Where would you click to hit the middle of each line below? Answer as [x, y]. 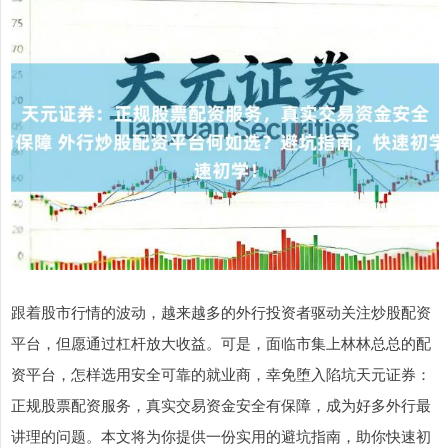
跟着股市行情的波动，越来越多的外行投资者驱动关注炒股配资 [221, 312]
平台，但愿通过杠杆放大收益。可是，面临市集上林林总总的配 [221, 343]
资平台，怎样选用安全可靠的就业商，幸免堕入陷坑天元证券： [221, 374]
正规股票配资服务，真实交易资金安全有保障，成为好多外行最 [221, 405]
